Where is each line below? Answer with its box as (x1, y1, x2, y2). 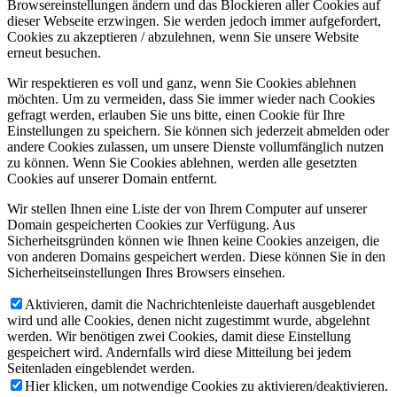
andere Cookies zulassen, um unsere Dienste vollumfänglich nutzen (7, 138, 384, 154)
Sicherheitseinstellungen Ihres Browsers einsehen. (7, 264, 285, 280)
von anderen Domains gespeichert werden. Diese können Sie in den (7, 248, 385, 264)
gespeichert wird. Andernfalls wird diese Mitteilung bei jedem (7, 344, 351, 360)
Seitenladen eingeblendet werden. (7, 360, 195, 376)
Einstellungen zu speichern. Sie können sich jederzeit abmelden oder (7, 122, 389, 138)
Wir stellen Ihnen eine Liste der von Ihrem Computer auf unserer (7, 200, 367, 216)
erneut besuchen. (7, 44, 101, 60)
